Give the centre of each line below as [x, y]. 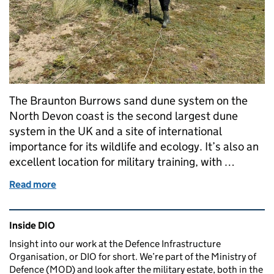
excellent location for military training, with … [122, 161]
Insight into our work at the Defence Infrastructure [115, 243]
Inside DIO [32, 225]
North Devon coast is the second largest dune [124, 116]
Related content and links [86, 217]
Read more [33, 184]
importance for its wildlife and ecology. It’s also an [134, 146]
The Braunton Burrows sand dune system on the [128, 100]
